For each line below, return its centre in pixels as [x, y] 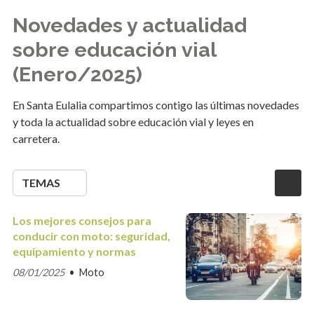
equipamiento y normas [74, 252]
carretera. [36, 139]
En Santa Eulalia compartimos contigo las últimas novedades [156, 105]
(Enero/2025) [77, 75]
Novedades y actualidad [129, 26]
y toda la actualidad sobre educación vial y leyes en [133, 122]
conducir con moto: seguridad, [91, 236]
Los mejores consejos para [82, 221]
